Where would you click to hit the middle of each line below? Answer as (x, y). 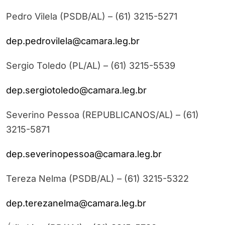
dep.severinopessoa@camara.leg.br (84, 154)
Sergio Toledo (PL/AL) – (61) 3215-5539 (91, 66)
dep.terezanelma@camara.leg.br (76, 203)
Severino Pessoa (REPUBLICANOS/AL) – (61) (102, 115)
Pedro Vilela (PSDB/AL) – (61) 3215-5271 (92, 17)
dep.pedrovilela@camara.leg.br (73, 41)
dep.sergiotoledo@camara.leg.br (76, 90)
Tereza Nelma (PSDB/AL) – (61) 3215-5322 (97, 179)
